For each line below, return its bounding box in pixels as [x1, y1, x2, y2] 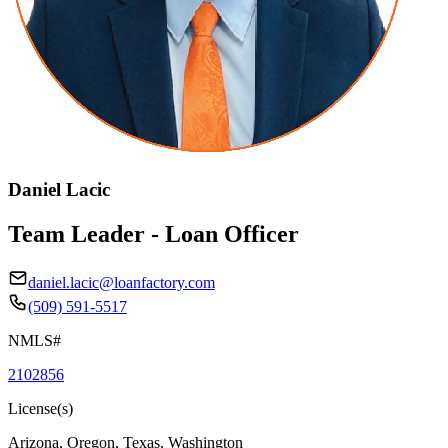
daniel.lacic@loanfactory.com [28, 273, 215, 291]
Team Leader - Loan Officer [8, 220, 299, 247]
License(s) [8, 399, 73, 417]
